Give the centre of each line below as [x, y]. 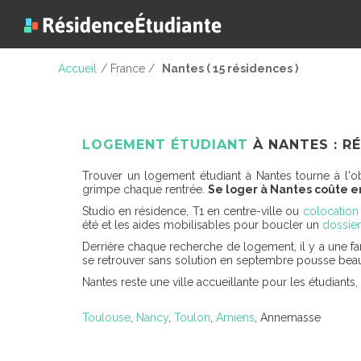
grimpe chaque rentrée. [145, 189]
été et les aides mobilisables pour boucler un [202, 225]
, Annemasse [288, 317]
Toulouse [106, 317]
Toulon [192, 317]
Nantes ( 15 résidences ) [230, 68]
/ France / [129, 68]
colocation [330, 211]
